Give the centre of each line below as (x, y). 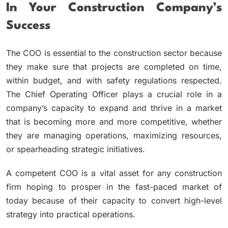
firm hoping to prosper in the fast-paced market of (114, 187)
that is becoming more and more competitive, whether (114, 121)
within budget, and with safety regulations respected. (114, 80)
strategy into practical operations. (71, 214)
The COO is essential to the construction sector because (114, 53)
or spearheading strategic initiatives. (77, 149)
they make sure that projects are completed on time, (114, 66)
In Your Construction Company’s (114, 8)
